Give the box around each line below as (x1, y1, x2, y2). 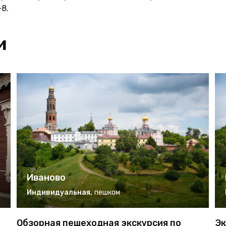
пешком (94, 188, 120, 197)
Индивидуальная (26, 188, 90, 197)
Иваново (26, 172, 66, 184)
